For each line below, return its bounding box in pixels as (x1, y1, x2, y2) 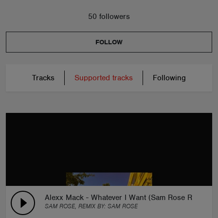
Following (153, 73, 186, 83)
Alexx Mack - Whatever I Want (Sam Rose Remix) (45, 193, 210, 202)
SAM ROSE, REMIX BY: (45, 202, 108, 210)
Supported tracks (74, 73, 133, 83)
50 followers (88, 12, 130, 21)
